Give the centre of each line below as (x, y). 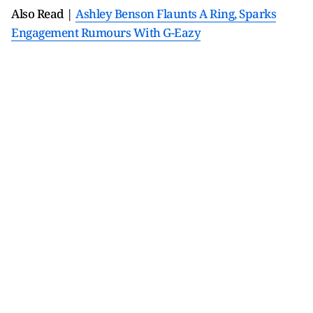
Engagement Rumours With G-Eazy (106, 32)
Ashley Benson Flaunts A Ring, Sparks (176, 14)
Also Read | (43, 14)
